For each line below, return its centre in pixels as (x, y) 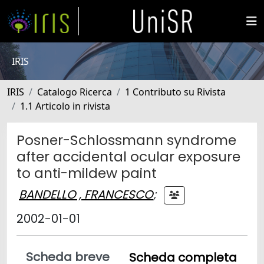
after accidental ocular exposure (128, 156)
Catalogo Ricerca (75, 92)
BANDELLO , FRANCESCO (86, 194)
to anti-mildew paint (87, 173)
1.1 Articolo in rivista (65, 106)
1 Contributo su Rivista (175, 92)
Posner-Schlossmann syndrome (126, 140)
